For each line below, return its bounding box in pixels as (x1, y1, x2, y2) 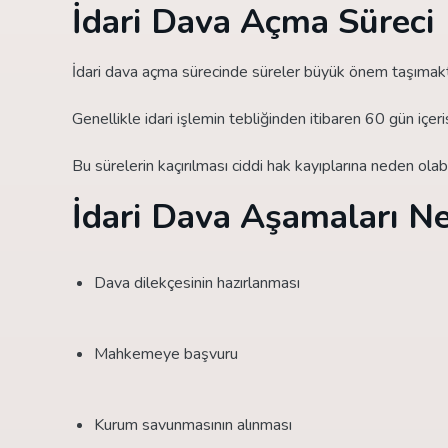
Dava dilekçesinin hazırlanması (94, 271, 300, 294)
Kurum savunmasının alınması (94, 413, 292, 436)
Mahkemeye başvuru (94, 342, 238, 365)
